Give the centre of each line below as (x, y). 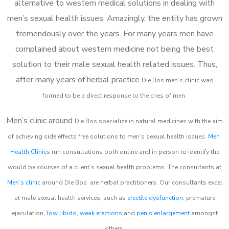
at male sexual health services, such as (71, 198)
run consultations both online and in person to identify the (134, 152)
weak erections (101, 213)
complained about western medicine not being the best (114, 49)
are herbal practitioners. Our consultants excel (155, 182)
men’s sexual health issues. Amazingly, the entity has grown (114, 18)
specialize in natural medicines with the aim (161, 121)
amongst (203, 213)
